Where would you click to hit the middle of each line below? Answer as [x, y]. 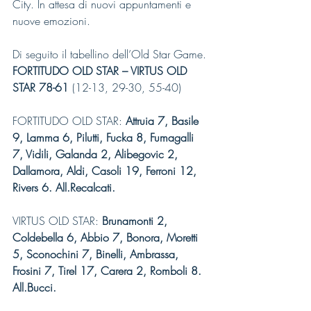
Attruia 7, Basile [164, 121]
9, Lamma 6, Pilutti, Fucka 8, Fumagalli [105, 137]
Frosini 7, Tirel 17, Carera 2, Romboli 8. [109, 271]
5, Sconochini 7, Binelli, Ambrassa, [97, 254]
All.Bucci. [34, 287]
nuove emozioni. [51, 21]
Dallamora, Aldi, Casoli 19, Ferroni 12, [106, 171]
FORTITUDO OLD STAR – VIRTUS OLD [101, 71]
